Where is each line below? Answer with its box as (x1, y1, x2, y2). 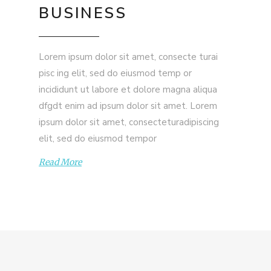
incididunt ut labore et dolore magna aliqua (39, 83, 217, 96)
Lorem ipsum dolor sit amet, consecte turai (39, 51, 218, 64)
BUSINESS (39, 3, 126, 24)
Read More (39, 157, 82, 168)
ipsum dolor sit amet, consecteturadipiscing (39, 116, 219, 129)
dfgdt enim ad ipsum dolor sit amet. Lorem (39, 100, 217, 113)
